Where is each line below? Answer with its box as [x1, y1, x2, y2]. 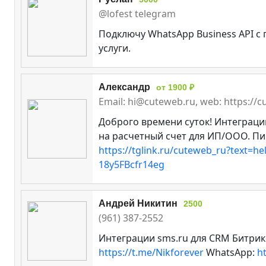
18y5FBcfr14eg [99, 157, 164, 171]
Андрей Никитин [99, 198, 178, 208]
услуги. [99, 41, 131, 55]
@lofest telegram [99, 7, 176, 20]
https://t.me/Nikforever [99, 245, 204, 259]
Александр [99, 81, 150, 92]
